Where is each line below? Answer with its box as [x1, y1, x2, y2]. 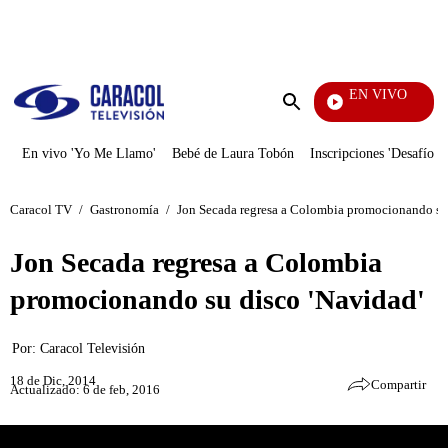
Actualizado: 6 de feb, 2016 [10, 381, 160, 397]
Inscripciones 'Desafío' [310, 146, 437, 161]
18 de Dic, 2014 [10, 372, 96, 388]
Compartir [371, 377, 426, 392]
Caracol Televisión [40, 341, 145, 356]
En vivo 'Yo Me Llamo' [22, 146, 156, 161]
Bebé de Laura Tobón [172, 146, 294, 161]
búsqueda [291, 131, 351, 148]
